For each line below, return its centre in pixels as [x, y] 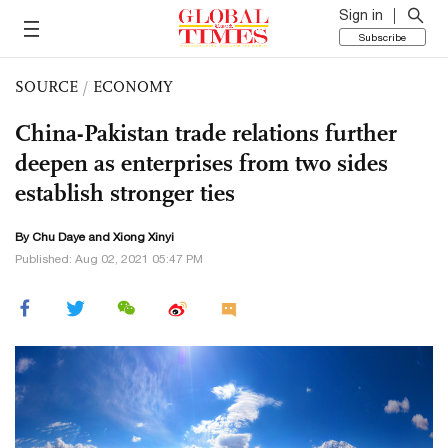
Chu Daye [58, 237]
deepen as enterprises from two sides [201, 163]
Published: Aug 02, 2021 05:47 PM [109, 259]
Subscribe [382, 37]
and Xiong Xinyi [129, 237]
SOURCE [46, 86]
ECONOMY [133, 86]
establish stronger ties [125, 193]
